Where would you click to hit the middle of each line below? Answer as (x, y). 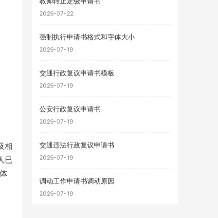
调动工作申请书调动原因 (77, 181)
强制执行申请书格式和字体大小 (87, 37)
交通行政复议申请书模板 (77, 73)
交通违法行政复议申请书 (77, 145)
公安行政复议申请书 (70, 109)
